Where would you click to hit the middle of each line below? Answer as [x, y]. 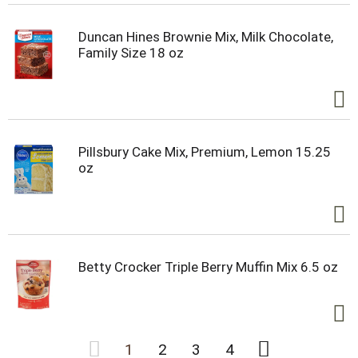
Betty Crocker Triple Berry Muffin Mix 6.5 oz [208, 267]
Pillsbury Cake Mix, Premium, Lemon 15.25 [205, 152]
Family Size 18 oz [131, 53]
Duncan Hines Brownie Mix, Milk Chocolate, [206, 37]
